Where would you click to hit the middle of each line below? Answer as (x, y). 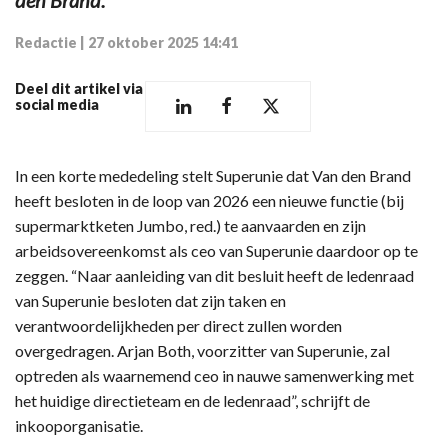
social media (57, 104)
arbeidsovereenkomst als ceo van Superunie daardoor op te (216, 250)
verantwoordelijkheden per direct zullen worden (178, 325)
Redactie (46, 42)
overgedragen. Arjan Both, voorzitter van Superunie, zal (202, 350)
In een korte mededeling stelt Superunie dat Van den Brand (213, 175)
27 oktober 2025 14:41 (163, 42)
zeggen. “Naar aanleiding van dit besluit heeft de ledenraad (214, 275)
